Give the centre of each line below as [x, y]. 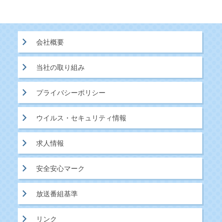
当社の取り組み [61, 67]
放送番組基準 [57, 194]
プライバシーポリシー [71, 92]
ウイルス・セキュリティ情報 [82, 118]
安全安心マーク [61, 168]
